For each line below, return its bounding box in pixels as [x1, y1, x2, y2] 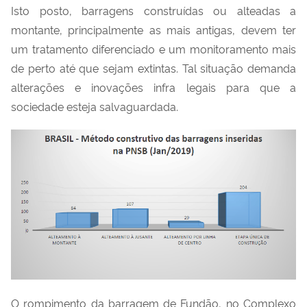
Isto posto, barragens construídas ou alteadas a [11, 2, 296, 18]
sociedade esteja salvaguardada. [11, 98, 178, 114]
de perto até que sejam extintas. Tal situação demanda [11, 60, 296, 75]
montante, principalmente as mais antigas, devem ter [11, 21, 296, 37]
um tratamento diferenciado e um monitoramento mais [11, 40, 296, 56]
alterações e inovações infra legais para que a [11, 79, 296, 95]
